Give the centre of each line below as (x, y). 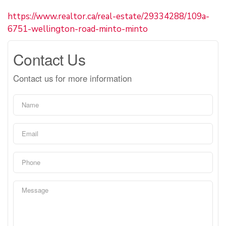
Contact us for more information (72, 78)
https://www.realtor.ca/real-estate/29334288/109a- (108, 16)
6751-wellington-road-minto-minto (78, 29)
